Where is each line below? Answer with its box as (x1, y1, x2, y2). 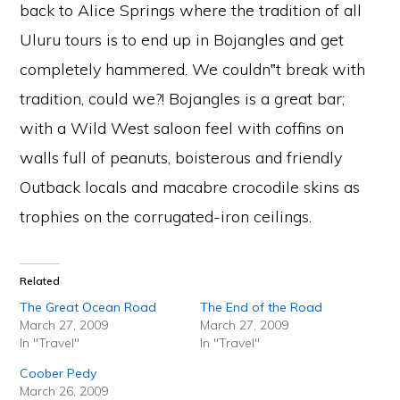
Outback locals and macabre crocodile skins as (20, 176, 361, 197)
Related (20, 273, 61, 287)
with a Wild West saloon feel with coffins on (20, 117, 345, 138)
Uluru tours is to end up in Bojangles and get (20, 29, 345, 50)
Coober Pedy (20, 364, 97, 381)
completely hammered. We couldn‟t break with (20, 58, 366, 79)
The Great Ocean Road (20, 298, 157, 315)
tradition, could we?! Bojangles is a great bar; (20, 87, 346, 109)
